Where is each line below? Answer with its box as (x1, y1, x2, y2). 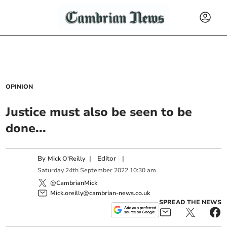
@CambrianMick (50, 178, 98, 187)
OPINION (6, 83, 33, 91)
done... (6, 120, 47, 136)
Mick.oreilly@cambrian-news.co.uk (50, 188, 150, 197)
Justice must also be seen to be (6, 104, 193, 120)
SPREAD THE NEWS (159, 198, 221, 206)
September (80, 166, 113, 175)
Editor (97, 154, 117, 163)
